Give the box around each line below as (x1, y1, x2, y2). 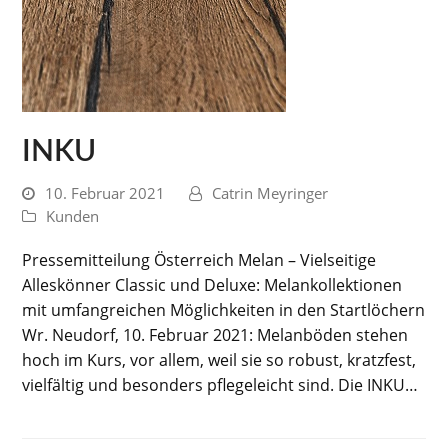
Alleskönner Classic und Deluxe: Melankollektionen (22, 274, 403, 296)
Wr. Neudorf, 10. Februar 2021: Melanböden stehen (22, 324, 409, 346)
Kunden (46, 206, 100, 226)
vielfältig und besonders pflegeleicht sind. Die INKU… (22, 374, 419, 396)
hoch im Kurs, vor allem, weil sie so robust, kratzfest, (22, 349, 417, 371)
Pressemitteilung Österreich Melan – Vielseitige (22, 249, 377, 271)
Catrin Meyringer (212, 183, 329, 203)
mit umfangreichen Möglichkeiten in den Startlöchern (22, 299, 426, 321)
